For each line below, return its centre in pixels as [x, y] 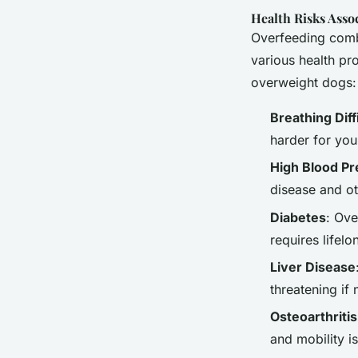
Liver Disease [313, 267]
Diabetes [298, 217]
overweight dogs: [304, 82]
